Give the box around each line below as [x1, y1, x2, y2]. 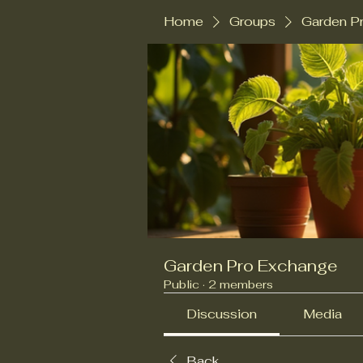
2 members [208, 277, 273, 292]
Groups [229, 13, 275, 30]
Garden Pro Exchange [164, 255, 338, 276]
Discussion [186, 305, 258, 322]
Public [164, 277, 199, 292]
